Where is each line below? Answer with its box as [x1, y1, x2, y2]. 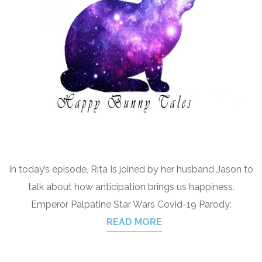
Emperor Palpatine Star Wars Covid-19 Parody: [30, 199, 232, 210]
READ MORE [106, 216, 162, 227]
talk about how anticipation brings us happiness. [27, 181, 235, 192]
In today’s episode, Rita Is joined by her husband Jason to [9, 164, 253, 175]
